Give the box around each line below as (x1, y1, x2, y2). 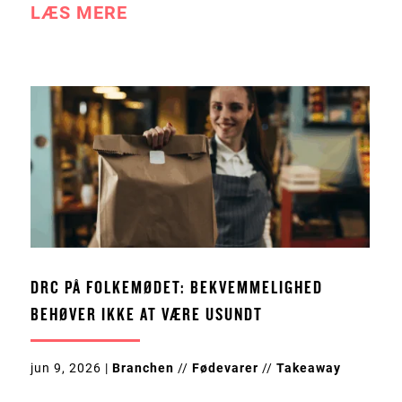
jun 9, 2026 (30, 361, 101, 376)
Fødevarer (191, 361, 258, 376)
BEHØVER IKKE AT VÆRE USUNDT (30, 305, 263, 326)
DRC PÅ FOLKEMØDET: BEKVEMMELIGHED (30, 278, 323, 299)
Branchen (111, 361, 174, 376)
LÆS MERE (30, 2, 127, 24)
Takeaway (275, 361, 341, 376)
